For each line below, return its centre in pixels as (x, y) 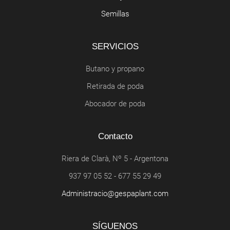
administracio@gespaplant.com (117, 193)
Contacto (118, 136)
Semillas (117, 14)
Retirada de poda (118, 86)
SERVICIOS (118, 46)
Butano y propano (117, 69)
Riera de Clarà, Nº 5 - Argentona (118, 158)
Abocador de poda (117, 103)
